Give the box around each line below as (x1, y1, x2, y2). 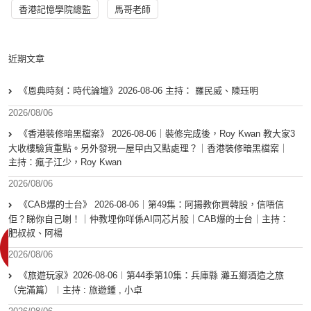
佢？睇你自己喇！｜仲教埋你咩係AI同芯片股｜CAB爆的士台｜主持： (8, 214, 289, 225)
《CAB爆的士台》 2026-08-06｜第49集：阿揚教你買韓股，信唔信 (19, 199, 284, 210)
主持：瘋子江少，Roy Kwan (8, 157, 121, 168)
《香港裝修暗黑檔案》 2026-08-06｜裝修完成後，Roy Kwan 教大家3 (19, 128, 295, 140)
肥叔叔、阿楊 (8, 228, 62, 239)
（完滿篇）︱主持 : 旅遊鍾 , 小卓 (8, 285, 142, 296)
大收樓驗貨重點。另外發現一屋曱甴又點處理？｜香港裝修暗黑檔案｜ (8, 143, 288, 154)
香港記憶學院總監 (19, 4, 91, 15)
